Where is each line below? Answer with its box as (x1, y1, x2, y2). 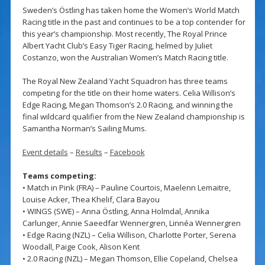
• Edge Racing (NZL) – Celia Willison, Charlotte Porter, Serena (22, 230, 236, 241)
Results (75, 147, 102, 158)
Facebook (109, 147, 145, 158)
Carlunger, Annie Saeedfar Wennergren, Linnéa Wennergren (22, 218, 241, 229)
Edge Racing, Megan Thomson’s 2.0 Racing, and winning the (22, 99, 233, 111)
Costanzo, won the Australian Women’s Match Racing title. (22, 52, 228, 63)
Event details (22, 147, 68, 158)
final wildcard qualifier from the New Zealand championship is (22, 111, 245, 122)
